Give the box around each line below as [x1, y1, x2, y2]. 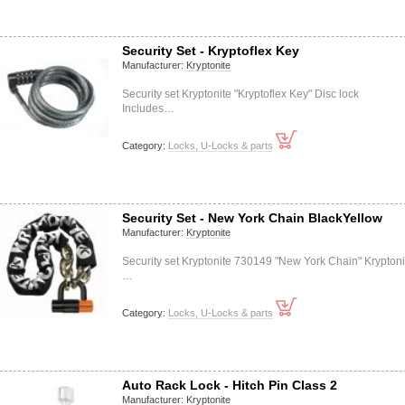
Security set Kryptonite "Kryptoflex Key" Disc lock [122, 88, 359, 100]
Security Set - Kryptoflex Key [122, 43, 299, 58]
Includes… [122, 102, 174, 115]
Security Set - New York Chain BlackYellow [122, 211, 382, 225]
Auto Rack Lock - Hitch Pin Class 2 [122, 378, 337, 392]
